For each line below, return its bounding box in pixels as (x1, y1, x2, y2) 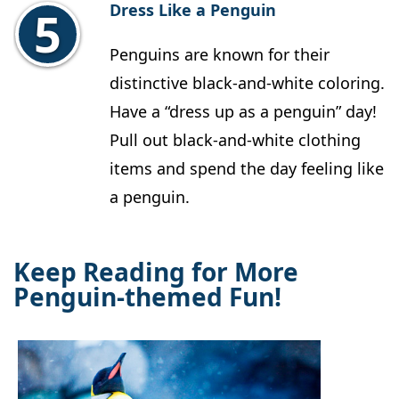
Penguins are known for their (110, 44, 330, 66)
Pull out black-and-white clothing (110, 129, 361, 151)
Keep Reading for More (13, 255, 298, 289)
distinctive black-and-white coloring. (110, 72, 385, 94)
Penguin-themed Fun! (13, 280, 281, 314)
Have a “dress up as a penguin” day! (110, 101, 377, 123)
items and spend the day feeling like (110, 158, 384, 180)
